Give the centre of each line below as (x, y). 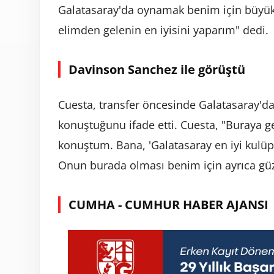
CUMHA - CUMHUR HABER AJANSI (168, 205)
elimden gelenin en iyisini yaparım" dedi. (163, 30)
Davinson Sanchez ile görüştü (157, 70)
